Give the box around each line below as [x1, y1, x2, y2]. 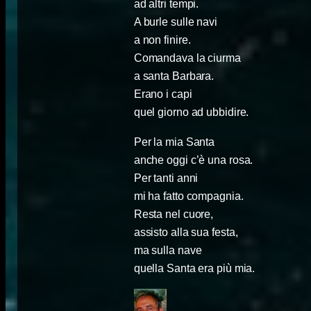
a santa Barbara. [133, 70, 215, 83]
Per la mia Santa [133, 136, 215, 149]
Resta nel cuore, [133, 208, 214, 221]
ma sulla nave [133, 244, 202, 257]
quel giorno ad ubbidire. [133, 106, 249, 119]
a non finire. [133, 34, 191, 47]
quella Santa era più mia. [133, 262, 255, 275]
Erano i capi [133, 88, 192, 101]
